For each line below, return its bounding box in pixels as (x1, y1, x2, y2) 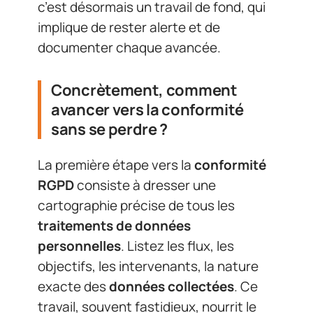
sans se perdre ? (51, 119, 168, 140)
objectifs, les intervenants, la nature (38, 256, 259, 275)
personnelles (38, 236, 121, 255)
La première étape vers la (38, 155, 194, 174)
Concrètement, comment (51, 80, 238, 101)
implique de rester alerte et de (38, 18, 220, 36)
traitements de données (38, 216, 191, 235)
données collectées (109, 277, 234, 296)
